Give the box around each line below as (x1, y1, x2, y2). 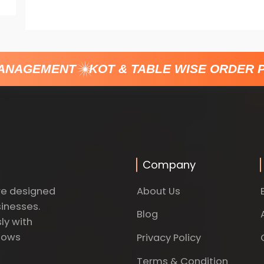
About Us (137, 184, 180, 198)
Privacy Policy (137, 231, 201, 245)
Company (143, 157, 196, 173)
